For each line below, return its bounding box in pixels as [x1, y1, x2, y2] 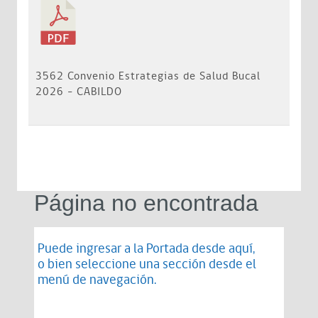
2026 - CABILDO [35, 84, 122, 100]
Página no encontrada [34, 190, 258, 216]
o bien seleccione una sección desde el [38, 255, 256, 274]
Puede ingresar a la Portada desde [38, 239, 229, 258]
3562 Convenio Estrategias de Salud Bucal [35, 68, 261, 84]
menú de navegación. [38, 270, 156, 290]
